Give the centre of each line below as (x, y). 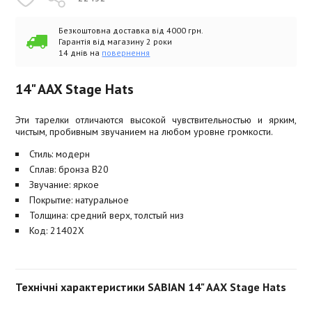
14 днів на (80, 53)
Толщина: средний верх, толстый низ (107, 215)
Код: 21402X (57, 231)
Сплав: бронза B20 (69, 169)
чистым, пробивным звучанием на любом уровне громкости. (145, 132)
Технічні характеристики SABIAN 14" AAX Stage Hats (151, 287)
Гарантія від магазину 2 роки (116, 41)
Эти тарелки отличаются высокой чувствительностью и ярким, (156, 120)
